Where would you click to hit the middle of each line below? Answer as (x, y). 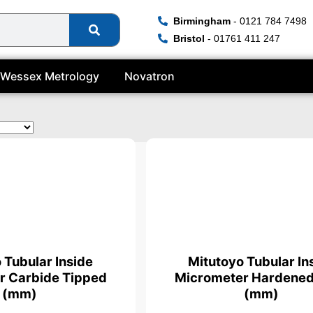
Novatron (150, 77)
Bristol (189, 38)
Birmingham (202, 21)
